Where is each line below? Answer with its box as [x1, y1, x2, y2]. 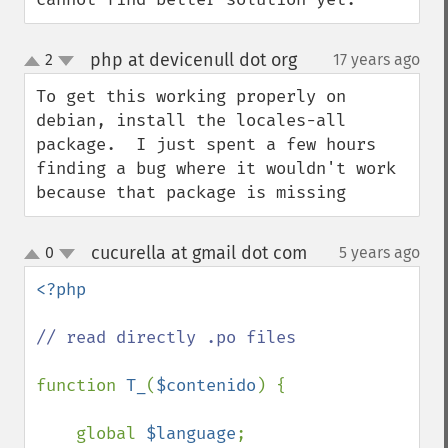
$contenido [156, 375, 256, 396]
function [36, 375, 126, 396]
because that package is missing [36, 182, 346, 203]
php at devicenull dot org [89, 49, 297, 71]
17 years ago [333, 50, 420, 69]
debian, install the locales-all [36, 110, 346, 131]
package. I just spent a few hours [36, 134, 376, 155]
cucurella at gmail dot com [90, 242, 307, 264]
